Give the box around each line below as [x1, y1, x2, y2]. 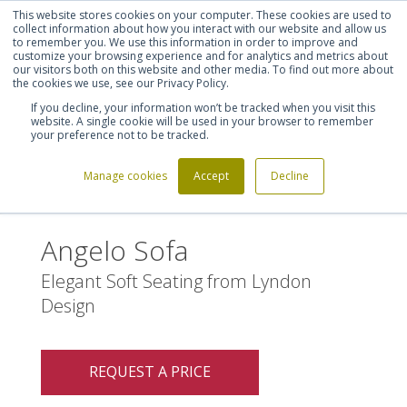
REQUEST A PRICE [89, 361, 211, 382]
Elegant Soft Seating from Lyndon [41, 269, 312, 293]
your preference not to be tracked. [31, 127, 209, 143]
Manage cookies [83, 168, 167, 184]
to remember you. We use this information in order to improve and [13, 35, 358, 50]
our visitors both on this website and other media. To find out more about [13, 62, 393, 77]
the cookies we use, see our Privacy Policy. [13, 75, 229, 91]
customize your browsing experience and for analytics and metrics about [13, 48, 388, 64]
